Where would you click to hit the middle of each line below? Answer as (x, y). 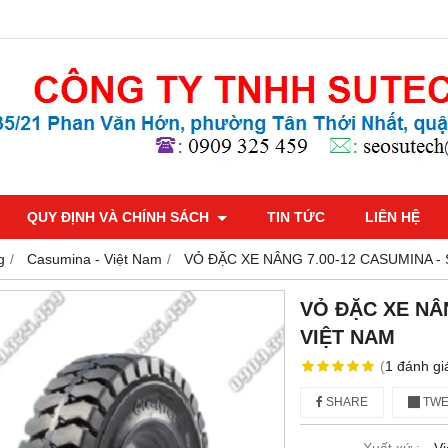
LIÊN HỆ (392, 217)
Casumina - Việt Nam (94, 259)
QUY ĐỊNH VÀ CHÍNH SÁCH (120, 217)
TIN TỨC (296, 217)
